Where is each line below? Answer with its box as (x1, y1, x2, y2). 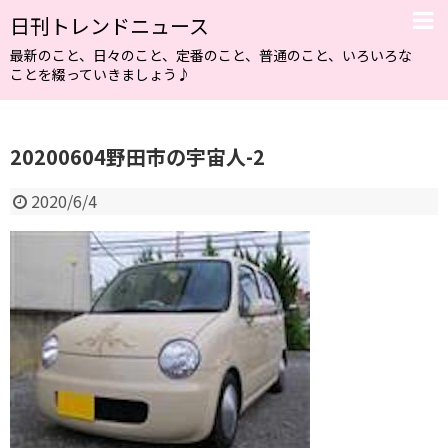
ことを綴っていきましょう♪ (10, 64, 191, 84)
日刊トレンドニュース (10, 11, 209, 40)
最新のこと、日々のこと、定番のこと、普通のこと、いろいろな (10, 45, 412, 65)
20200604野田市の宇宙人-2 (10, 142, 265, 171)
